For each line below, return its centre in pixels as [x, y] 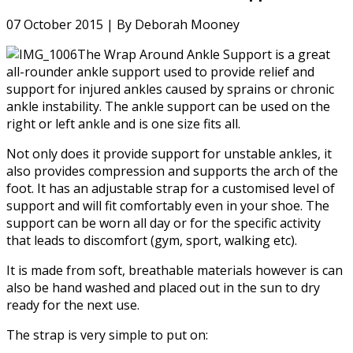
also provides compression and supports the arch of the [172, 171]
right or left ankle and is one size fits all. [123, 124]
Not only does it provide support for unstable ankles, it [169, 154]
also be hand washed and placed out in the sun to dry [163, 288]
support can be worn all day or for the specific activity [163, 223]
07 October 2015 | [61, 25]
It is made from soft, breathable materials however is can [175, 271]
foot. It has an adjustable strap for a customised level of [171, 189]
